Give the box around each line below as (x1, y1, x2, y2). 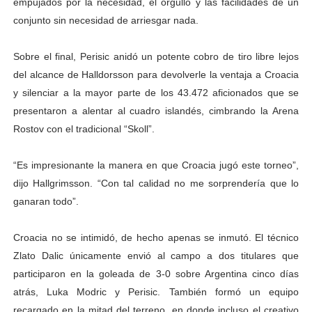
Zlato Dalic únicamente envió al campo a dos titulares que (13, 250, 299, 262)
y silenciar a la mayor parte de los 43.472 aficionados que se (13, 87, 299, 99)
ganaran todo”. (13, 196, 79, 208)
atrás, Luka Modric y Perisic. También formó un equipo (13, 286, 299, 298)
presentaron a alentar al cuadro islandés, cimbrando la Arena (13, 105, 299, 117)
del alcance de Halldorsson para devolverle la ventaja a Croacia (13, 69, 299, 81)
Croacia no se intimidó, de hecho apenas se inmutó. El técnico (13, 232, 299, 244)
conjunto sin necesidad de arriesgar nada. (13, 15, 198, 26)
